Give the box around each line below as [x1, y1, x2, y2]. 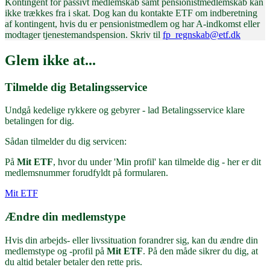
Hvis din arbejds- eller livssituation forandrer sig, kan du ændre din [5, 234, 258, 245]
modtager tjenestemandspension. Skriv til [5, 29, 163, 40]
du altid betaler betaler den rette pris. [5, 256, 142, 267]
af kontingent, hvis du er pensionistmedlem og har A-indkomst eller [5, 18, 260, 29]
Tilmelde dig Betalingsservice [5, 80, 147, 93]
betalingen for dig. [5, 116, 74, 127]
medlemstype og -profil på [5, 245, 107, 256]
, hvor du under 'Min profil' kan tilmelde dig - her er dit [53, 157, 261, 168]
